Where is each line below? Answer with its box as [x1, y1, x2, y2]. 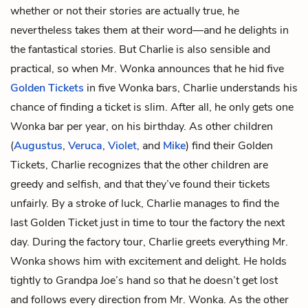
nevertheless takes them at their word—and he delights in [10, 22, 289, 38]
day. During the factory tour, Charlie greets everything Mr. [10, 234, 288, 250]
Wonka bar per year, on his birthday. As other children [10, 118, 273, 134]
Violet [108, 137, 137, 153]
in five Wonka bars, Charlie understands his [84, 80, 298, 96]
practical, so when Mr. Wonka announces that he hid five [10, 60, 284, 76]
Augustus [14, 137, 63, 153]
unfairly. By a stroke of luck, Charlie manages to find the [10, 195, 279, 211]
